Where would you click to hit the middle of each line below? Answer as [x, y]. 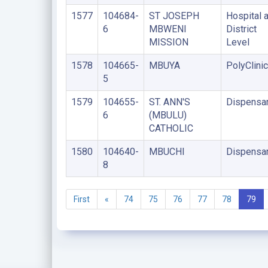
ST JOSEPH [174, 16]
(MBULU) [167, 115]
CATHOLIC [171, 128]
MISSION [168, 42]
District [241, 29]
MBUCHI [167, 152]
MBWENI [167, 29]
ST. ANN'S [169, 102]
